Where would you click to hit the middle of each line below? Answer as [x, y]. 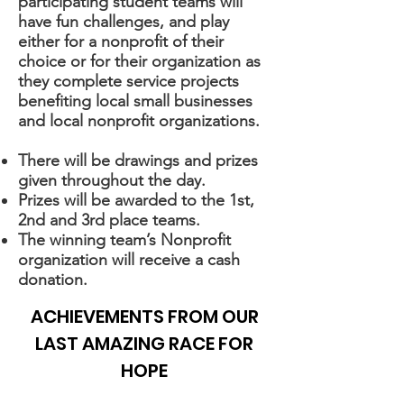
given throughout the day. [112, 180]
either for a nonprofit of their [121, 41]
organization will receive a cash [129, 260]
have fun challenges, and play [124, 22]
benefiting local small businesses [135, 101]
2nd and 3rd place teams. [109, 220]
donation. [53, 280]
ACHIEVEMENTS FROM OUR [144, 317]
